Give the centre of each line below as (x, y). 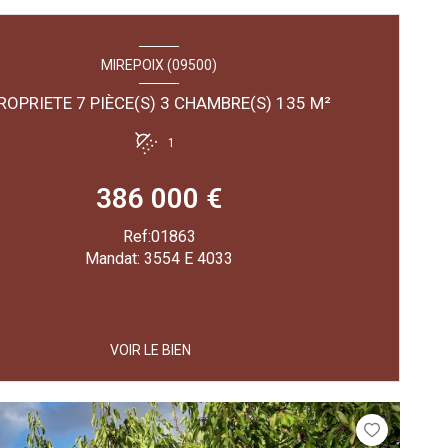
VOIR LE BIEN (150, 350)
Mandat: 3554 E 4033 (159, 259)
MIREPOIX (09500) (159, 64)
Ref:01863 (159, 237)
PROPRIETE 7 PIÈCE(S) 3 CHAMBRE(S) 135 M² (321, 103)
